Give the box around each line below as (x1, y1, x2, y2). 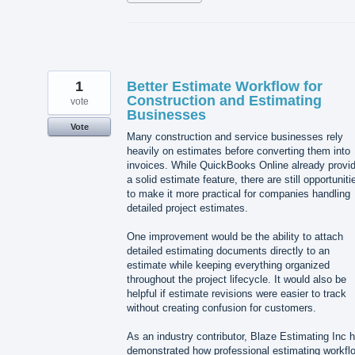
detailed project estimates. (127, 201, 248, 214)
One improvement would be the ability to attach (127, 230, 343, 242)
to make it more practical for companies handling (127, 187, 350, 200)
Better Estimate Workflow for (127, 78, 323, 94)
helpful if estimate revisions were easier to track (127, 287, 346, 300)
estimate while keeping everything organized (127, 258, 330, 271)
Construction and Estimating (127, 92, 322, 109)
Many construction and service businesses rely (127, 130, 343, 143)
